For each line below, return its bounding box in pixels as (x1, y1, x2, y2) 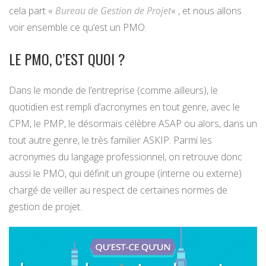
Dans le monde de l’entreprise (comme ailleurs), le (9, 84, 218, 97)
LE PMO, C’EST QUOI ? (9, 48, 125, 70)
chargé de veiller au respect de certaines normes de (9, 183, 227, 197)
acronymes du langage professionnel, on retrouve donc (9, 150, 242, 164)
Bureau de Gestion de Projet (55, 4, 171, 18)
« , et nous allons (171, 4, 242, 18)
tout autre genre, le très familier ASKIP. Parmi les (9, 134, 212, 147)
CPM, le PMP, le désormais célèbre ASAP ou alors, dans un (9, 117, 257, 131)
